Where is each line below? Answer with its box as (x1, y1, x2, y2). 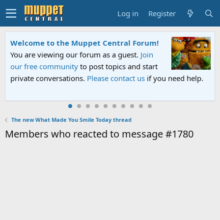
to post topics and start (78, 61, 158, 71)
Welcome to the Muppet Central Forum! (10, 38, 159, 48)
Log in (117, 8, 138, 18)
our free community (10, 61, 78, 71)
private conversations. (10, 73, 87, 83)
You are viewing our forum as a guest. (10, 50, 140, 59)
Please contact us (87, 73, 145, 83)
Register (148, 8, 176, 18)
